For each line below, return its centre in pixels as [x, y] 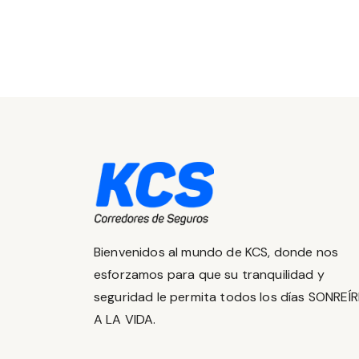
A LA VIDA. [125, 319]
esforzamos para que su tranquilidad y [209, 274]
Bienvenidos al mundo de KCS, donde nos [216, 252]
